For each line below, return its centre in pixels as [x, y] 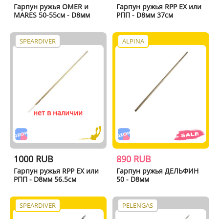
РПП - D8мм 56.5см [45, 179]
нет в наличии [58, 112]
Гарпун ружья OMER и [51, 6]
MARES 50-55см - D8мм [52, 15]
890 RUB [134, 159]
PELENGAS [138, 205]
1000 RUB [33, 159]
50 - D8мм [133, 179]
